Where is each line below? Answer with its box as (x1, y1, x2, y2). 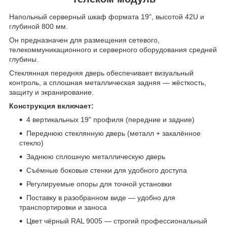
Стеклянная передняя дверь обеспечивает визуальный (9, 69, 194, 78)
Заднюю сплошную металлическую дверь (26, 153, 165, 161)
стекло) (19, 139, 44, 147)
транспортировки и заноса (19, 203, 107, 212)
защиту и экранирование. (9, 88, 94, 97)
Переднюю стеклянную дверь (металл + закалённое (26, 129, 201, 138)
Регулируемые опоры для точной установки (26, 180, 172, 188)
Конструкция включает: (9, 102, 94, 110)
